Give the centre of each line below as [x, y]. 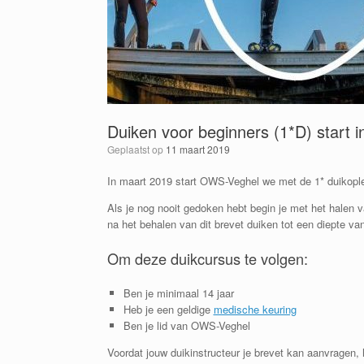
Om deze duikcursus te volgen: [208, 259]
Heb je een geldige [168, 310]
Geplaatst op [140, 149]
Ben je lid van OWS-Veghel [186, 326]
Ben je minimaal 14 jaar [178, 293]
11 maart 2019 [198, 149]
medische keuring [255, 310]
